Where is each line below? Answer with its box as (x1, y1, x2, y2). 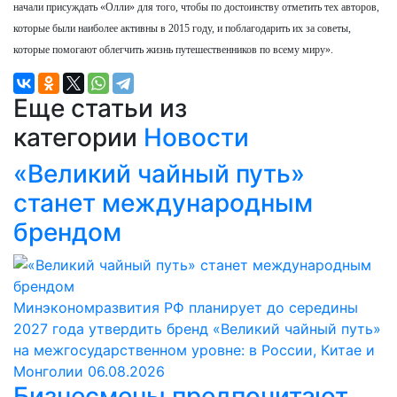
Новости (144, 121, 249, 152)
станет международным (13, 187, 313, 218)
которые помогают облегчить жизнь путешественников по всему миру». (13, 43, 333, 56)
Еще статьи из (13, 92, 187, 123)
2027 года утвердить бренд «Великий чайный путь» (13, 319, 381, 338)
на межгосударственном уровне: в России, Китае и (13, 340, 375, 359)
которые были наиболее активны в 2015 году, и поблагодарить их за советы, (13, 21, 351, 35)
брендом (13, 216, 121, 247)
